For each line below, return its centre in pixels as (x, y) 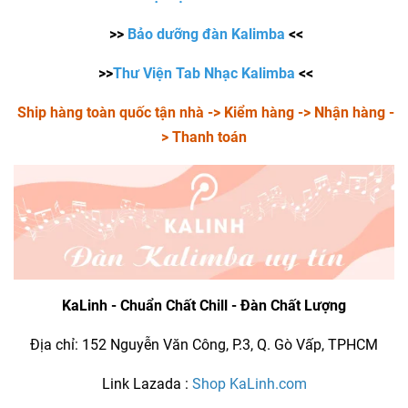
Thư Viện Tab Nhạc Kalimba (204, 74)
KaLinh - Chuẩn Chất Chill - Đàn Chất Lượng (204, 305)
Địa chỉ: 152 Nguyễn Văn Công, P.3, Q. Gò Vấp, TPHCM (204, 344)
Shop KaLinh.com (249, 383)
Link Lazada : (147, 383)
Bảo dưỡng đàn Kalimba (206, 35)
